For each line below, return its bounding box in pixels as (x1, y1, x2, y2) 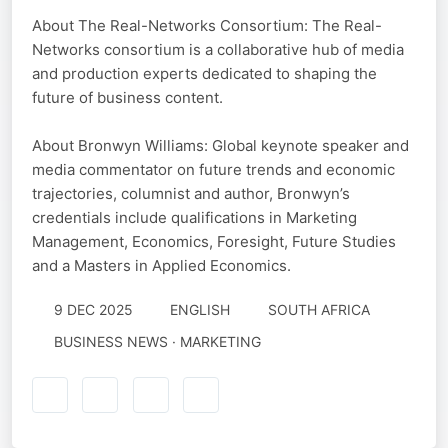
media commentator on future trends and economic (32, 160, 395, 179)
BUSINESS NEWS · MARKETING (53, 333, 261, 350)
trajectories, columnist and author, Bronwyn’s (32, 184, 350, 203)
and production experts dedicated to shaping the (32, 64, 377, 83)
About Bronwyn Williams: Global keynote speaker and (32, 136, 409, 155)
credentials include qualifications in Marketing (32, 208, 357, 227)
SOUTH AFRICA (267, 301, 370, 318)
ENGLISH (170, 301, 230, 318)
